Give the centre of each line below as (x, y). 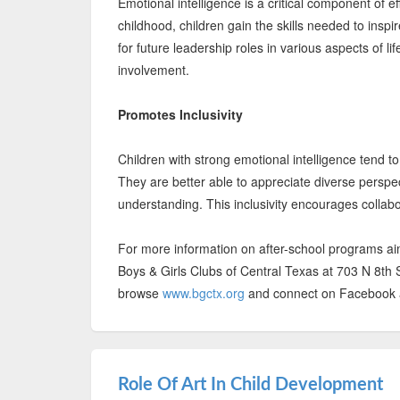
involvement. (154, 70)
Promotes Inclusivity (180, 114)
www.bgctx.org (204, 293)
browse (140, 293)
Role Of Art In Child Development (250, 385)
